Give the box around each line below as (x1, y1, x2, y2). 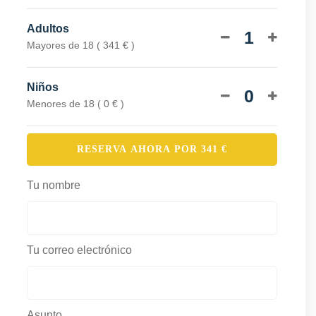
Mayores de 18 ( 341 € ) (26, 39, 135, 51)
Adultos (26, 22, 69, 35)
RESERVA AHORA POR (76, 143, 201, 154)
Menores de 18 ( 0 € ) (26, 97, 124, 109)
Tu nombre (26, 178, 80, 191)
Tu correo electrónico (26, 243, 132, 256)
